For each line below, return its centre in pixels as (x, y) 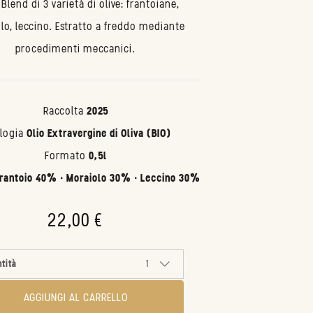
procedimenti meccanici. (75, 49)
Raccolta (65, 111)
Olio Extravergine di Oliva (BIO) (99, 133)
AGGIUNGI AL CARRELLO (75, 297)
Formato (66, 155)
